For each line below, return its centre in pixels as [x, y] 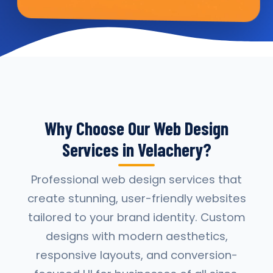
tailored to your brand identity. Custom [136, 217]
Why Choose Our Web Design [136, 128]
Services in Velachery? [136, 149]
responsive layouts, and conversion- [136, 255]
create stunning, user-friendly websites [136, 198]
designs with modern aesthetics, [136, 236]
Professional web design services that [136, 179]
